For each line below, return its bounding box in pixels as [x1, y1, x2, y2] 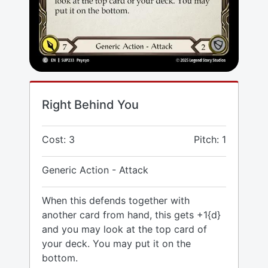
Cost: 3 [42, 133, 75, 146]
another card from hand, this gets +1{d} [42, 209, 221, 221]
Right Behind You [42, 98, 139, 112]
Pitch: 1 [194, 133, 226, 146]
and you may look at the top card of [42, 223, 207, 236]
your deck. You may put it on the [42, 237, 191, 250]
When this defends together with [42, 194, 190, 207]
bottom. [42, 252, 78, 264]
